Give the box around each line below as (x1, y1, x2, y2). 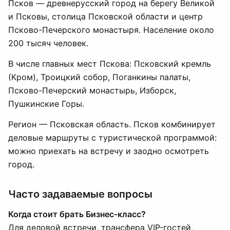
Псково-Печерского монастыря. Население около (8, 25, 214, 35)
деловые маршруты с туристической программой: (8, 132, 217, 143)
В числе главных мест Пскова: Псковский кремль (8, 59, 211, 69)
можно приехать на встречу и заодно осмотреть (8, 146, 209, 156)
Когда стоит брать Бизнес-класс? (8, 209, 146, 219)
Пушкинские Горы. (8, 99, 84, 109)
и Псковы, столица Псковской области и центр (8, 11, 203, 22)
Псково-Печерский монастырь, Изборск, (8, 85, 176, 95)
